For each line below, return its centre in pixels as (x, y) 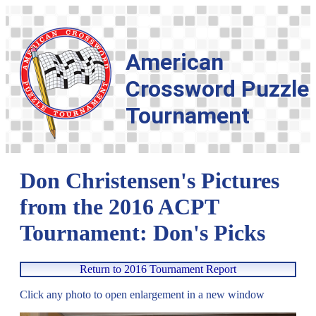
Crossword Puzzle (217, 89)
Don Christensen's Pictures (150, 181)
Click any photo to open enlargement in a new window (142, 294)
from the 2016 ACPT (119, 207)
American (175, 62)
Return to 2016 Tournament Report (158, 269)
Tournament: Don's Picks (142, 233)
